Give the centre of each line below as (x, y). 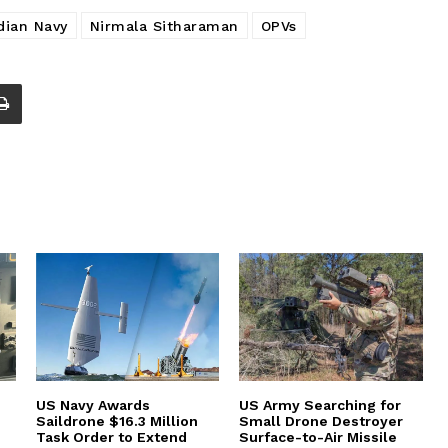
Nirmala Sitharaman (164, 25)
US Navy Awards (92, 405)
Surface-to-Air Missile (318, 437)
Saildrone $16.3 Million (116, 421)
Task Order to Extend (111, 437)
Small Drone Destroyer (321, 421)
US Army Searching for (320, 405)
